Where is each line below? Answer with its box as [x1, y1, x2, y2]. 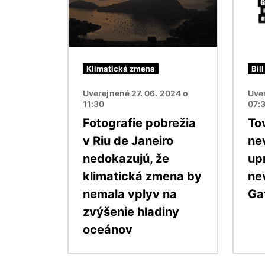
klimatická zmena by [83, 169, 202, 183]
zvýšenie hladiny [83, 204, 179, 219]
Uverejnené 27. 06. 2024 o [83, 88, 189, 98]
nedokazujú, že [83, 151, 169, 166]
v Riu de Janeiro [83, 133, 173, 148]
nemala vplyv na [83, 186, 177, 201]
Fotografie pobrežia [83, 115, 196, 130]
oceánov [83, 222, 132, 237]
